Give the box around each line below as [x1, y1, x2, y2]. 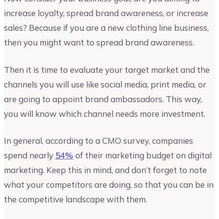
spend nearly [4, 150, 55, 161]
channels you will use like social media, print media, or [4, 79, 206, 89]
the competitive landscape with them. [4, 194, 147, 205]
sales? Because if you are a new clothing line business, [4, 22, 209, 33]
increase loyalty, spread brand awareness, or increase [4, 8, 208, 19]
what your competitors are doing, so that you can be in [4, 179, 214, 190]
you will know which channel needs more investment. [4, 108, 205, 119]
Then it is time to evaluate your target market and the [4, 64, 210, 75]
